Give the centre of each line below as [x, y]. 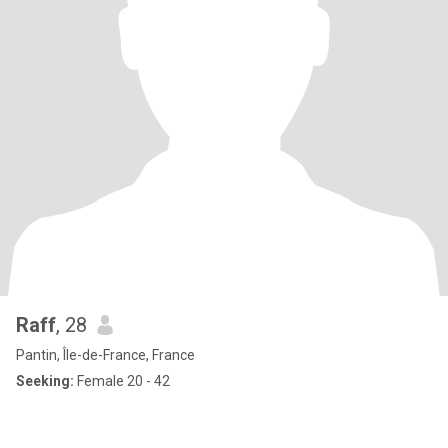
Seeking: [45, 381]
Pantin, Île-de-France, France [105, 355]
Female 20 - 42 [122, 381]
